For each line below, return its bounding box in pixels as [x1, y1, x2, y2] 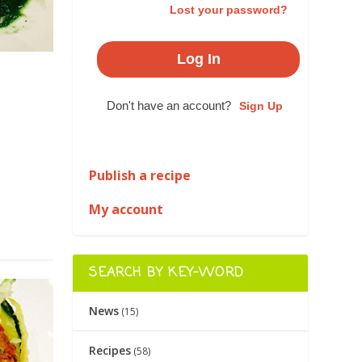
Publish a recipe [89, 166, 192, 185]
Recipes [89, 343, 132, 359]
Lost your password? [169, 3, 288, 17]
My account [89, 200, 164, 219]
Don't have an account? [106, 99, 231, 113]
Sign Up [238, 99, 283, 113]
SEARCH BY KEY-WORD [89, 263, 244, 284]
